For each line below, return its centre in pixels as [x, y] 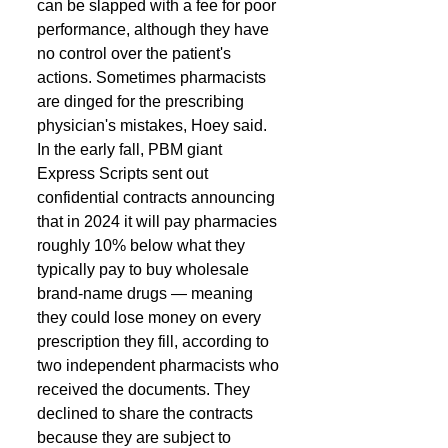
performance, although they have [155, 29]
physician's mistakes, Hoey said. [154, 125]
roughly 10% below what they [143, 245]
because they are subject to [136, 437]
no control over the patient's [136, 53]
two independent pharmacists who [160, 365]
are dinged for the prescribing [142, 101]
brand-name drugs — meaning [147, 293]
